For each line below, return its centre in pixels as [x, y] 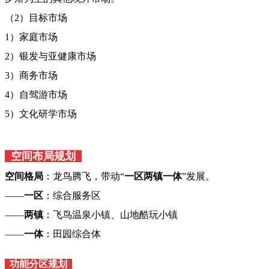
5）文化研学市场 [41, 114]
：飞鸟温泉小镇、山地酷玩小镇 [110, 215]
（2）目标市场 [36, 18]
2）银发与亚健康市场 [50, 56]
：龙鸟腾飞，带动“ [84, 177]
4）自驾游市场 [36, 95]
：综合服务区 [72, 196]
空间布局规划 [43, 156]
